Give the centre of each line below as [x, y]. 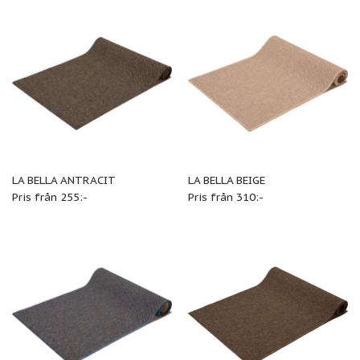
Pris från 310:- [225, 196]
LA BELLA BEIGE [226, 180]
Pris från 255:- [49, 196]
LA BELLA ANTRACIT [63, 180]
